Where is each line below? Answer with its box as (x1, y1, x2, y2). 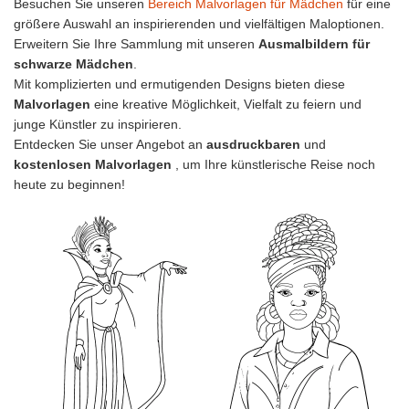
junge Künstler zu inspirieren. (14, 117, 182, 132)
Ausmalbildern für (258, 37, 370, 52)
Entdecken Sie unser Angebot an (14, 137, 206, 152)
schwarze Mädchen (14, 57, 133, 72)
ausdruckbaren (206, 137, 300, 152)
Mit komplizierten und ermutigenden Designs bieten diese (14, 77, 345, 92)
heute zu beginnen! (14, 177, 125, 193)
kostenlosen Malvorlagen (14, 157, 172, 173)
